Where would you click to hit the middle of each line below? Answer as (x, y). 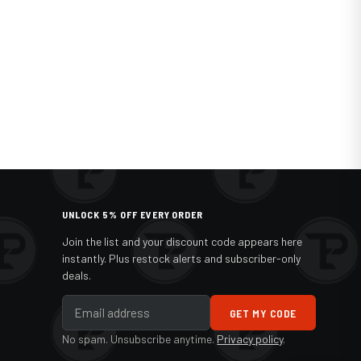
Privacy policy (250, 339)
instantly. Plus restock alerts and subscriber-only (182, 258)
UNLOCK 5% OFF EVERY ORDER (133, 214)
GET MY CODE (263, 313)
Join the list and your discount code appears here (183, 241)
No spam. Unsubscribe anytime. (140, 339)
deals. (77, 275)
